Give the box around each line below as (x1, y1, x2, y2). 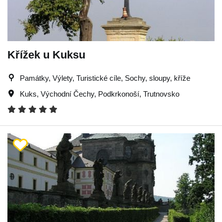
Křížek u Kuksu (7, 48, 85, 61)
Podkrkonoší (98, 89, 139, 98)
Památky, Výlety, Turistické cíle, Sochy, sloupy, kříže (20, 73, 190, 82)
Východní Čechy (41, 89, 94, 98)
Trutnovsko (143, 89, 179, 98)
